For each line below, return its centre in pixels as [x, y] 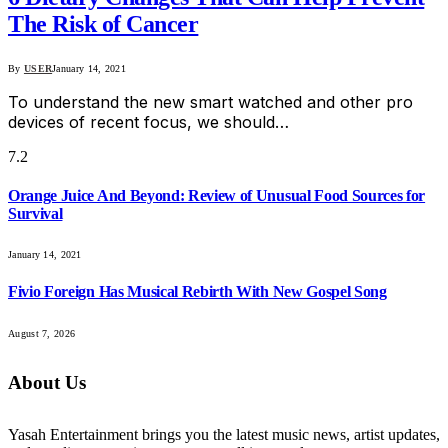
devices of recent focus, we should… [148, 121]
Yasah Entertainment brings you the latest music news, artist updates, [224, 435]
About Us [47, 383]
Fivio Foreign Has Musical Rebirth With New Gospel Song [197, 292]
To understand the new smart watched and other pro [210, 101]
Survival [35, 213]
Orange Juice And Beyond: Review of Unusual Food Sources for [217, 195]
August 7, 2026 [42, 333]
